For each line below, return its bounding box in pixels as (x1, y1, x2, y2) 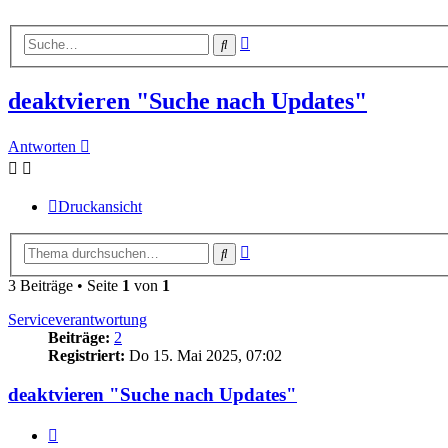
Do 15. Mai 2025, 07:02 (125, 346, 282, 364)
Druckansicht (58, 198, 142, 216)
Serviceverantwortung (8, 310, 147, 328)
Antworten (8, 138, 76, 156)
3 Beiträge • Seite (8, 276, 122, 294)
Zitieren (57, 423, 106, 441)
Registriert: (48, 346, 125, 364)
